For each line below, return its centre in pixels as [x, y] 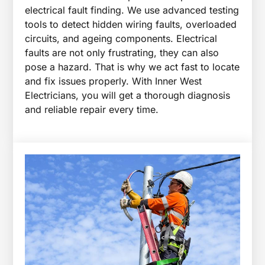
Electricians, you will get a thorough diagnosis [128, 95]
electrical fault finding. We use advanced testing [132, 10]
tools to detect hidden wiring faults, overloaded [131, 24]
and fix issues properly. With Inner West [114, 81]
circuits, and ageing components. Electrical [121, 38]
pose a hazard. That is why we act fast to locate [132, 67]
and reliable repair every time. [92, 109]
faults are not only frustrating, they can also [122, 52]
